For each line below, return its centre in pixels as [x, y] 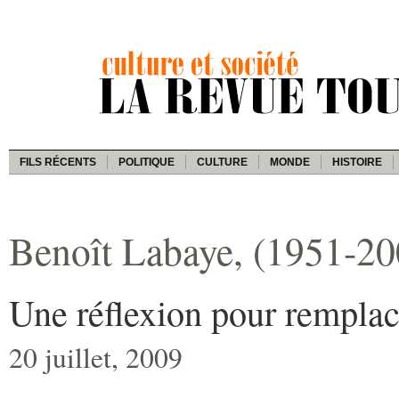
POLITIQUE [147, 162]
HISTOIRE [357, 162]
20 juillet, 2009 [96, 357]
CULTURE [222, 162]
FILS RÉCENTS [58, 162]
